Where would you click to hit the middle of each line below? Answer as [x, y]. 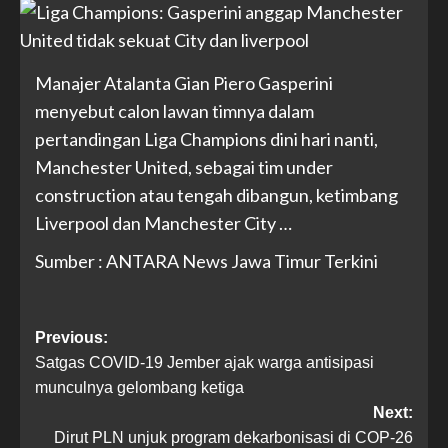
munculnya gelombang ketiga [139, 387]
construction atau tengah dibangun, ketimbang [216, 195]
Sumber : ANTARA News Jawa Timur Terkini [206, 261]
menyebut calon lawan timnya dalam [174, 111]
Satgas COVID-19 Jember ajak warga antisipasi [204, 362]
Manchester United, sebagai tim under [184, 167]
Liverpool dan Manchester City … [163, 223]
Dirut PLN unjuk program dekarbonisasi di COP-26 [233, 437]
